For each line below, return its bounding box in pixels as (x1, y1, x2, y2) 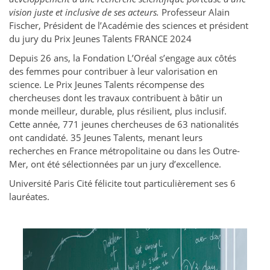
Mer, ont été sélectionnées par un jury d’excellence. (9, 158, 224, 171)
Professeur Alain (159, 6, 230, 19)
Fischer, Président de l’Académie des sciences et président (9, 19, 248, 32)
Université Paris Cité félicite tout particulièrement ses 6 (9, 177, 236, 190)
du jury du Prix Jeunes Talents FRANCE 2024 (9, 33, 192, 45)
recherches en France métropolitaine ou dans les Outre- (9, 145, 240, 157)
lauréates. (9, 190, 49, 203)
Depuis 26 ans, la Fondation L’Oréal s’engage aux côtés (9, 52, 236, 64)
